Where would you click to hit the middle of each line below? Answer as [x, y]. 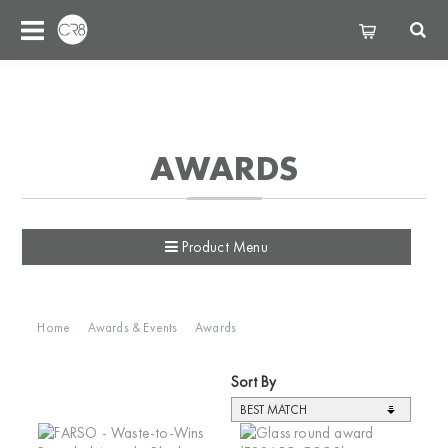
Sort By [253, 382]
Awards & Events [132, 327]
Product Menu [223, 247]
